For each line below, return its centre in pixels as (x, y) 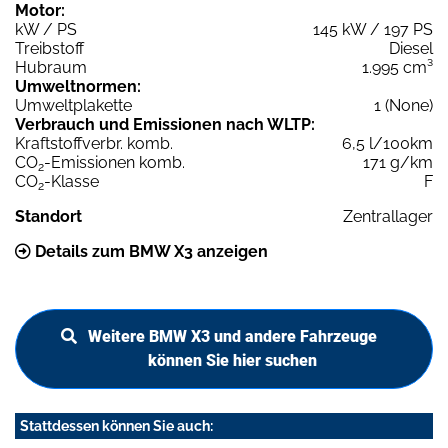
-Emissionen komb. (114, 163)
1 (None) (403, 106)
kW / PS (46, 30)
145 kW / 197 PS (373, 30)
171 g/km (398, 163)
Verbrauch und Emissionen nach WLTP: (165, 125)
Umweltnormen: (78, 87)
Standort (48, 217)
